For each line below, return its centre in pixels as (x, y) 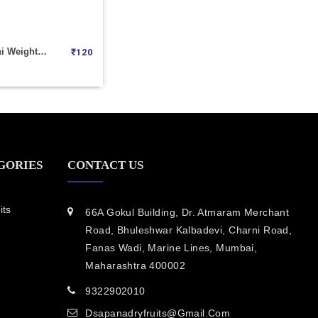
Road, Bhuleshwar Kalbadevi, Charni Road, (189, 230)
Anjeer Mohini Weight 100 (42, 51)
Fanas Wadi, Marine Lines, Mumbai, (171, 247)
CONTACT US (106, 165)
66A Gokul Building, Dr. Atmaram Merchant (187, 212)
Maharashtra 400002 (135, 265)
